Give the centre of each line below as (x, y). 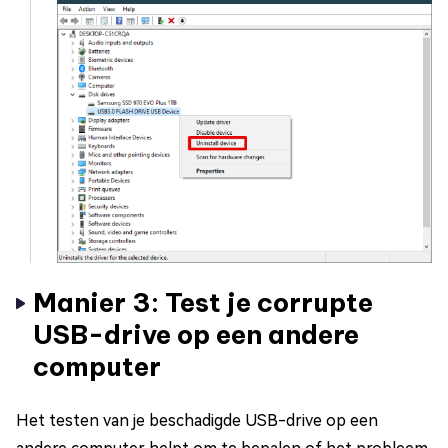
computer (97, 367)
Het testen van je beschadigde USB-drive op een (197, 421)
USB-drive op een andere (196, 335)
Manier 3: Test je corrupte (203, 303)
